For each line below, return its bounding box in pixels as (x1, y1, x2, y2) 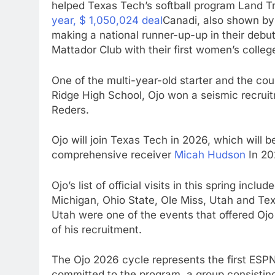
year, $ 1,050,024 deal (52, 14, 163, 27)
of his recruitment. (52, 223, 142, 236)
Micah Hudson (174, 149, 246, 161)
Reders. (52, 103, 89, 116)
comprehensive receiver (52, 149, 174, 161)
